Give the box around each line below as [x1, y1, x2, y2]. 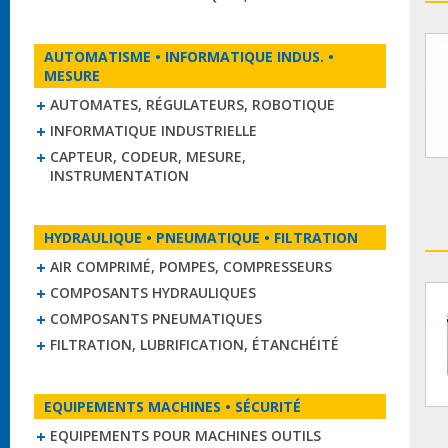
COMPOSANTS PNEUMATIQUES [50, 309, 262, 328]
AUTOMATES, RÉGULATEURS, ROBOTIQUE [50, 95, 335, 114]
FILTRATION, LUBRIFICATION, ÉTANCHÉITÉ [50, 335, 339, 354]
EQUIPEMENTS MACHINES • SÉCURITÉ [44, 397, 301, 416]
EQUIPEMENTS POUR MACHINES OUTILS [50, 426, 321, 445]
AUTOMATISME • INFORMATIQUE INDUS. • [44, 47, 334, 66]
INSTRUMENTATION [50, 166, 189, 185]
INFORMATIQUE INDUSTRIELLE [50, 121, 257, 140]
